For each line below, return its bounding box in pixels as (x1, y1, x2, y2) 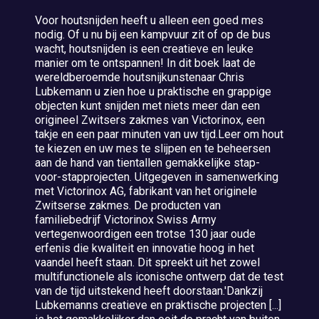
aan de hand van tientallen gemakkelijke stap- (35, 156, 261, 169)
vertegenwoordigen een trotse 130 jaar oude (35, 227, 256, 241)
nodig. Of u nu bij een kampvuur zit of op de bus (35, 28, 271, 41)
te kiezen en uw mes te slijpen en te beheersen (35, 142, 271, 155)
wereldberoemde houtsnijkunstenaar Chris (35, 70, 245, 84)
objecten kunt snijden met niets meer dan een (35, 99, 261, 113)
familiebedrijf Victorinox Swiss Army (35, 213, 217, 226)
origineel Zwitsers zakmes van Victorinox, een (35, 113, 266, 127)
